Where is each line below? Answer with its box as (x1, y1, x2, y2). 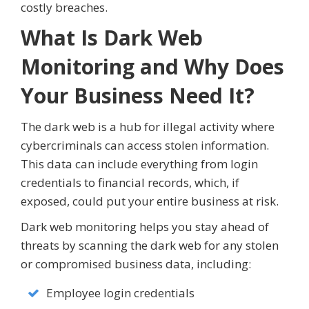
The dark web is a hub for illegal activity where (21, 119, 275, 135)
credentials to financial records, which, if (21, 175, 239, 191)
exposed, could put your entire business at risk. (21, 193, 279, 210)
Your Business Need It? (21, 81, 255, 110)
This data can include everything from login (21, 156, 258, 172)
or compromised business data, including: (21, 256, 251, 272)
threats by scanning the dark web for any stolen (21, 237, 279, 254)
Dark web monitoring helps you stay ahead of (21, 219, 269, 235)
